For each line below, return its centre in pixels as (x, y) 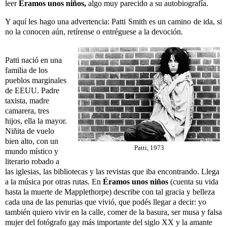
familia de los (26, 70)
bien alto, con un (32, 141)
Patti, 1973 (149, 148)
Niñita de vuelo (30, 131)
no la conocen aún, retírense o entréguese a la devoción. (94, 31)
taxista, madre (27, 100)
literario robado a (32, 161)
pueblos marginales (36, 80)
